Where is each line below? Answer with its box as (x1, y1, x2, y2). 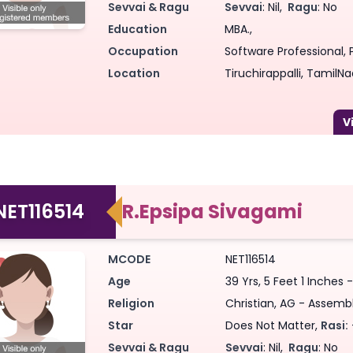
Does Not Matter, (225, 317, 321, 333)
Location (108, 65, 160, 81)
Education (108, 20, 167, 37)
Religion (108, 295, 154, 311)
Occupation (108, 43, 178, 59)
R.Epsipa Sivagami (122, 198, 303, 225)
